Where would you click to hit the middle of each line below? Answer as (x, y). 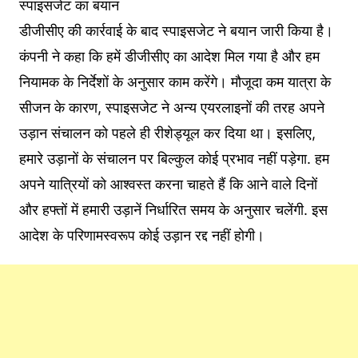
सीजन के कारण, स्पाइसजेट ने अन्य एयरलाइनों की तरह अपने (171, 107)
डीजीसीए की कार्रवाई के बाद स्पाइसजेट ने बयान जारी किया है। (176, 30)
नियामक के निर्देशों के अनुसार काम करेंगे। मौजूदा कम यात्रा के (175, 82)
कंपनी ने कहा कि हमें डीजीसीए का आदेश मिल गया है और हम (169, 56)
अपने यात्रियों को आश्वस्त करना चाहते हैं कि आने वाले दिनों (168, 184)
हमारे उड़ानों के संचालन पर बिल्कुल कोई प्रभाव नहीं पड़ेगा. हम (174, 158)
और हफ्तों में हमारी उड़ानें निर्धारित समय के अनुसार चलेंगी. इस (173, 209)
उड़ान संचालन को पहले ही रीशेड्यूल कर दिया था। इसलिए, (167, 133)
